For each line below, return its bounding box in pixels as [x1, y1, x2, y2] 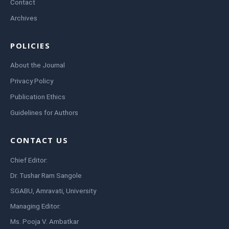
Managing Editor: [10, 201, 61, 210]
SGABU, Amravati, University [10, 186, 96, 195]
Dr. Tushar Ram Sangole [10, 171, 82, 179]
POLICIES [10, 40, 50, 51]
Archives [10, 13, 37, 22]
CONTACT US [10, 134, 68, 145]
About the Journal [10, 60, 65, 69]
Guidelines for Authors [10, 108, 78, 117]
